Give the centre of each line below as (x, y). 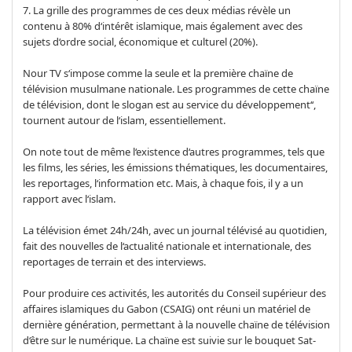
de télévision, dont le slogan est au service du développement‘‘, (169, 104)
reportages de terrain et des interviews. (114, 261)
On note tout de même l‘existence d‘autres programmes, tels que (173, 151)
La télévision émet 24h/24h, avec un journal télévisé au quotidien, (174, 230)
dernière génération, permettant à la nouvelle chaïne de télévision (176, 324)
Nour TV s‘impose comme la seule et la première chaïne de (158, 73)
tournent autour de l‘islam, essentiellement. (124, 120)
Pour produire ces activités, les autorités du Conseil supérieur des (174, 293)
